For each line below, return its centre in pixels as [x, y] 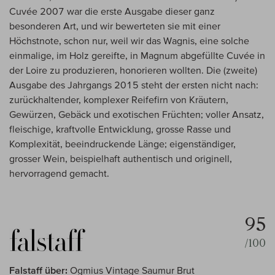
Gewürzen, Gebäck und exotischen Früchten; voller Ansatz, [137, 114]
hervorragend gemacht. [59, 173]
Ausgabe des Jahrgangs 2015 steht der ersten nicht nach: [134, 85]
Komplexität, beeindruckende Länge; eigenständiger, [122, 144]
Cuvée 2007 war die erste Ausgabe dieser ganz [112, 11]
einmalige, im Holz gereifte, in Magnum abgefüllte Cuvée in [137, 56]
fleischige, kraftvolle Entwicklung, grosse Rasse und [120, 129]
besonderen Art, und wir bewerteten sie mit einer [115, 26]
